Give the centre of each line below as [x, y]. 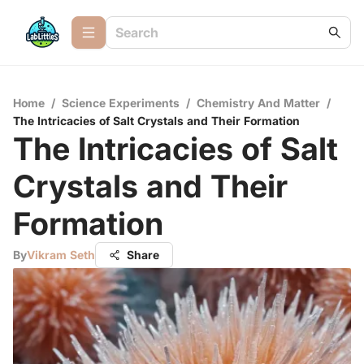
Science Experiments [121, 103]
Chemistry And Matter [258, 103]
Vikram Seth [61, 255]
